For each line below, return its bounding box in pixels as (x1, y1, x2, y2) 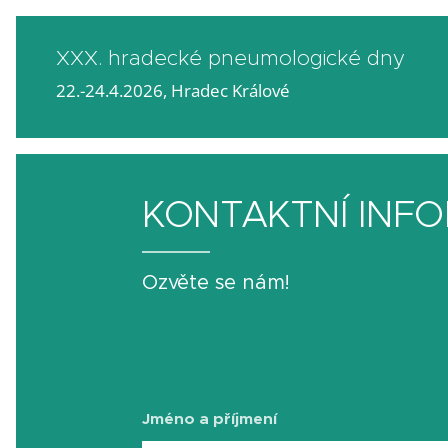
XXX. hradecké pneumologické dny (56, 45, 405, 71)
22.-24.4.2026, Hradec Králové (56, 79, 290, 102)
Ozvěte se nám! (142, 270, 291, 295)
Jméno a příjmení (142, 409, 277, 429)
